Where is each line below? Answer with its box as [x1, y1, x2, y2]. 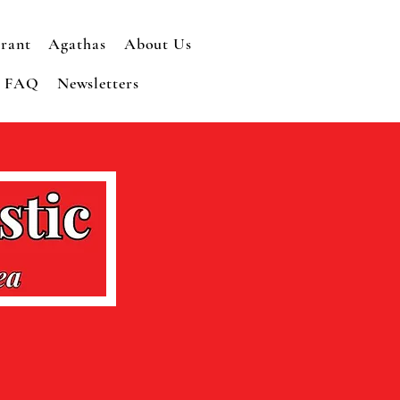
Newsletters [56, 73, 139, 93]
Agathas [48, 34, 106, 54]
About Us [123, 34, 192, 54]
